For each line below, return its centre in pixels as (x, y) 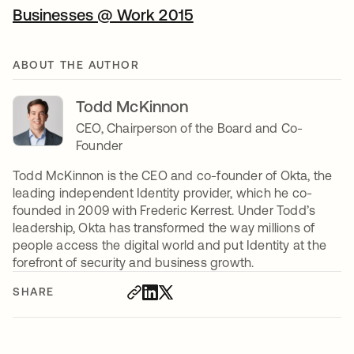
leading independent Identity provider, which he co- (163, 193)
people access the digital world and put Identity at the (170, 245)
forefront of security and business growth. (134, 263)
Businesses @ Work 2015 (103, 15)
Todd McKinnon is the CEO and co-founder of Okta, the (173, 176)
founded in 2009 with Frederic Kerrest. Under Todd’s (164, 211)
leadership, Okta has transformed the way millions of (164, 228)
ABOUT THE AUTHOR (76, 65)
